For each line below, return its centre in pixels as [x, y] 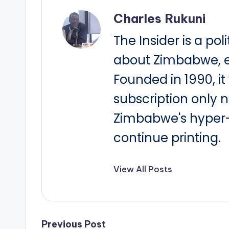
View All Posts [143, 169]
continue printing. [167, 138]
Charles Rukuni [159, 18]
